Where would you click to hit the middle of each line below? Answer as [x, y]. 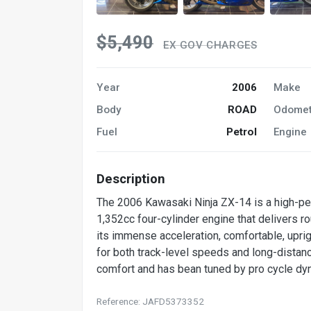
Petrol [242, 132]
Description [131, 179]
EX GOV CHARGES [210, 45]
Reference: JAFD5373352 [150, 302]
